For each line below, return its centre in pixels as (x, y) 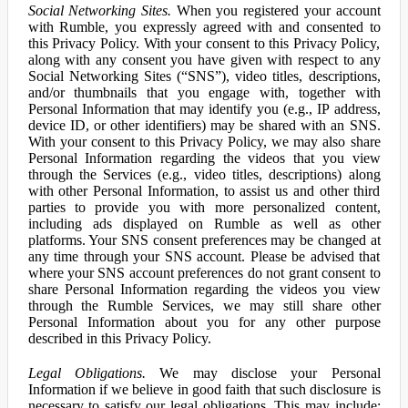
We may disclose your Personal (263, 373)
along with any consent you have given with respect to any (204, 60)
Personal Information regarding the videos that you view (204, 158)
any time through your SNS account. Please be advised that (204, 256)
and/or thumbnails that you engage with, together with (204, 92)
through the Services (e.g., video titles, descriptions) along (204, 174)
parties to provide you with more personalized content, (204, 207)
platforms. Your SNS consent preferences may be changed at (204, 240)
